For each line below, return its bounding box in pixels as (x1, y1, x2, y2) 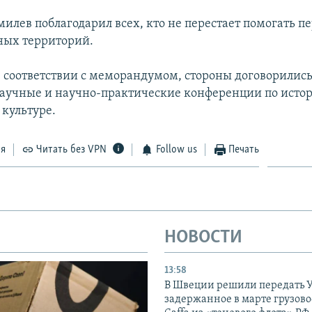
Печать (228, 143, 260, 155)
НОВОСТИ (164, 228, 242, 247)
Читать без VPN (36, 143, 107, 155)
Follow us (155, 143, 197, 155)
